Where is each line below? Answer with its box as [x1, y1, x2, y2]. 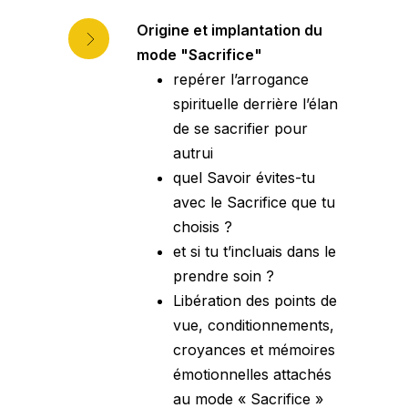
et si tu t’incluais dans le [173, 242, 336, 261]
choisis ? [173, 218, 232, 237]
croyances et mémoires [173, 341, 335, 360]
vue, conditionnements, [173, 316, 334, 335]
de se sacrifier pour [173, 119, 308, 138]
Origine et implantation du [137, 21, 322, 40]
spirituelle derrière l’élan [173, 95, 338, 114]
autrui [173, 144, 213, 163]
